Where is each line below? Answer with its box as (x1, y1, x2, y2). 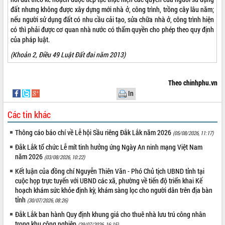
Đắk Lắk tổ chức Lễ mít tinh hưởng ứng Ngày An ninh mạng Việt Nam (15, 142, 203, 152)
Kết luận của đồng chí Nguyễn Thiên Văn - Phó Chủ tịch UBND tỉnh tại (15, 166, 205, 176)
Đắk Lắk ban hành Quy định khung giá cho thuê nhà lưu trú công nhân (15, 209, 206, 219)
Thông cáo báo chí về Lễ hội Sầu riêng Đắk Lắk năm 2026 (15, 127, 173, 137)
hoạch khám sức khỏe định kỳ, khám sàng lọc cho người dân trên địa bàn (15, 185, 213, 195)
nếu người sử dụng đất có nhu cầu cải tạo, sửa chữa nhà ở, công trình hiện (11, 14, 214, 24)
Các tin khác (8, 108, 51, 121)
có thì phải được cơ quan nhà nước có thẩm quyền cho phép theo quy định (11, 24, 214, 34)
